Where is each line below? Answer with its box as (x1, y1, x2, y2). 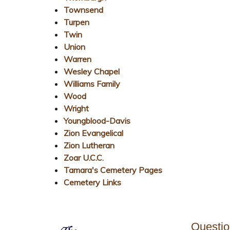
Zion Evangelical (64, 127, 123, 138)
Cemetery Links (64, 177, 121, 187)
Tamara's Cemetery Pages (64, 164, 162, 175)
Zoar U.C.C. (64, 152, 104, 163)
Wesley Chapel (64, 66, 120, 76)
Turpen (64, 16, 89, 27)
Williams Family (64, 78, 120, 89)
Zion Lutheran (64, 140, 114, 150)
